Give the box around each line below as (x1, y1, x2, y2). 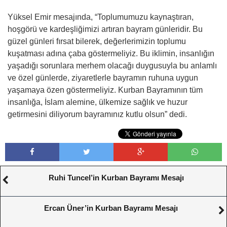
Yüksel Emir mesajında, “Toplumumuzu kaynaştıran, (8, 12, 194, 21)
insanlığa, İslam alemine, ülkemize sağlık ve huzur (8, 97, 187, 106)
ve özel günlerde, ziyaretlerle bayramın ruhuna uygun (8, 73, 198, 82)
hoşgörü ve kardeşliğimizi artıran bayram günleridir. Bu (8, 24, 203, 33)
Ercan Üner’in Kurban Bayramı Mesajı (44, 203, 178, 212)
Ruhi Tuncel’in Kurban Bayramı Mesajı (48, 173, 184, 182)
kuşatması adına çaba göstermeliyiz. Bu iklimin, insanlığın (8, 49, 214, 58)
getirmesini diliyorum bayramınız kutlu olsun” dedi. (8, 109, 187, 119)
